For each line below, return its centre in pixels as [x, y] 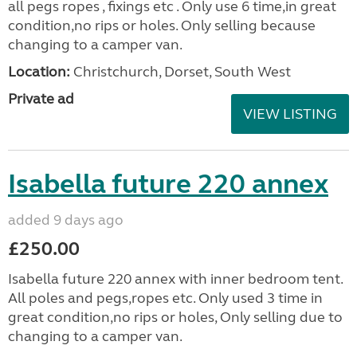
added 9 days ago [66, 220]
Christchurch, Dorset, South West [180, 72]
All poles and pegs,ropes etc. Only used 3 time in [165, 298]
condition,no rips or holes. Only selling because [162, 25]
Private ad [41, 99]
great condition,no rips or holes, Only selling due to [175, 317]
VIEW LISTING [290, 114]
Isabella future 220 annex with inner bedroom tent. [175, 279]
